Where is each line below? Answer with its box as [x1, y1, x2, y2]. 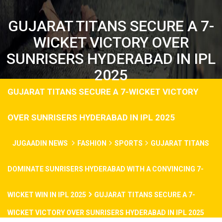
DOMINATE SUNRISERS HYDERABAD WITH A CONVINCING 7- [7, 165, 204, 173]
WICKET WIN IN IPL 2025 [7, 191, 86, 199]
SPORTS [114, 139, 143, 147]
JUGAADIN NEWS [12, 139, 69, 147]
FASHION [77, 139, 107, 147]
